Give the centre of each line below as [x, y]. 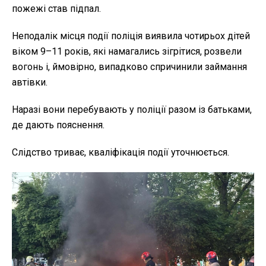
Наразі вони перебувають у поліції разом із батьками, [132, 109]
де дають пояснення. [58, 125]
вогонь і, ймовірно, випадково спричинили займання [129, 66]
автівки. [30, 82]
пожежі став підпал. [56, 8]
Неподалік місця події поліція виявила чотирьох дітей [131, 36]
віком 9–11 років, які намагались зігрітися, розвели [127, 51]
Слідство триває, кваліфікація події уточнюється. [121, 152]
